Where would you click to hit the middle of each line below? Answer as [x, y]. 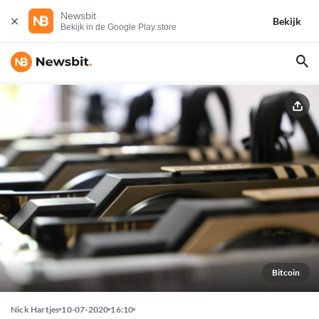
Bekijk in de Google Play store [119, 27]
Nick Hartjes [35, 310]
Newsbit [78, 16]
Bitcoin [286, 273]
